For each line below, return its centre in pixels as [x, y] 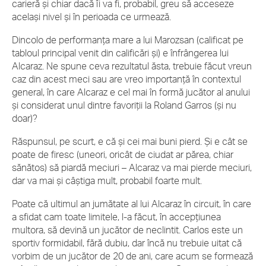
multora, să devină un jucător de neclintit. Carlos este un [127, 230]
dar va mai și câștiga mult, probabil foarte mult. [107, 180]
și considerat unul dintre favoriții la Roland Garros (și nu [124, 105]
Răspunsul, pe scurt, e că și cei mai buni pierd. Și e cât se [130, 141]
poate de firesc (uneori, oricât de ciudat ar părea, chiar [123, 154]
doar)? [25, 118]
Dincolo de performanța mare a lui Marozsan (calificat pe [128, 40]
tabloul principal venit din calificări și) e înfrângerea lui [120, 53]
